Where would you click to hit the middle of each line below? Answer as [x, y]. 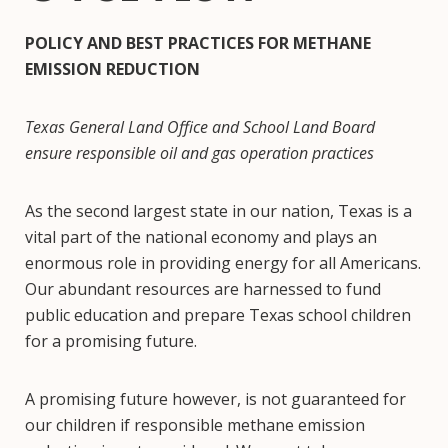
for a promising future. [111, 341]
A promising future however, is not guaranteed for [215, 399]
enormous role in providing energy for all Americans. [223, 263]
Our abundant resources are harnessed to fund [203, 289]
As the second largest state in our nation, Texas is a [218, 211]
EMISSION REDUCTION [112, 69]
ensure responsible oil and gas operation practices [199, 153]
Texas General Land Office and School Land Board [200, 127]
